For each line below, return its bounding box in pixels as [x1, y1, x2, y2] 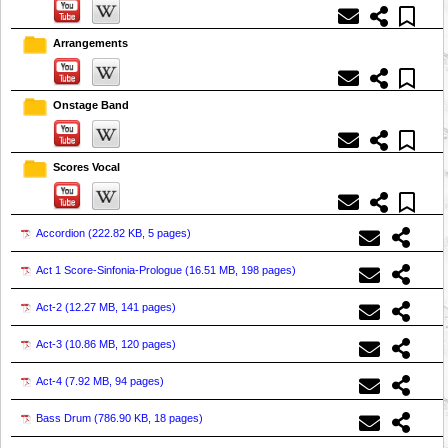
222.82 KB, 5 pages [92, 226, 187, 239]
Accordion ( [36, 226, 92, 239]
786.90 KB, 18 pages [98, 411, 199, 424]
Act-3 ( [36, 337, 69, 350]
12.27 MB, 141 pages [69, 300, 172, 313]
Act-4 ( [36, 374, 69, 387]
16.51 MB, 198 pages [189, 263, 292, 276]
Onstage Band [53, 99, 129, 112]
